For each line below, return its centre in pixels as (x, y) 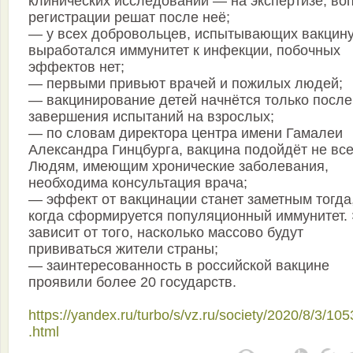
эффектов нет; (76, 67)
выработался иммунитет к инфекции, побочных (184, 50)
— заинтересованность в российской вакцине (179, 265)
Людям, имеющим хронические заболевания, (178, 166)
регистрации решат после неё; (129, 17)
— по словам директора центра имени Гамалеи (186, 133)
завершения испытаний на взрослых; (151, 116)
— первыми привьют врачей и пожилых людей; (186, 83)
